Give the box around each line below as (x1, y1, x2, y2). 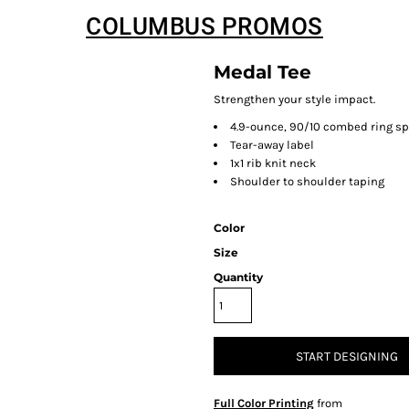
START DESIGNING (296, 349, 398, 365)
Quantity (214, 270, 263, 284)
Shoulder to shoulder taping (230, 174, 384, 188)
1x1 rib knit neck (230, 156, 316, 170)
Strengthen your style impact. (214, 92, 375, 106)
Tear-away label (230, 138, 314, 152)
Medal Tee (214, 61, 311, 83)
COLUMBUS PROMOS (86, 13, 323, 40)
